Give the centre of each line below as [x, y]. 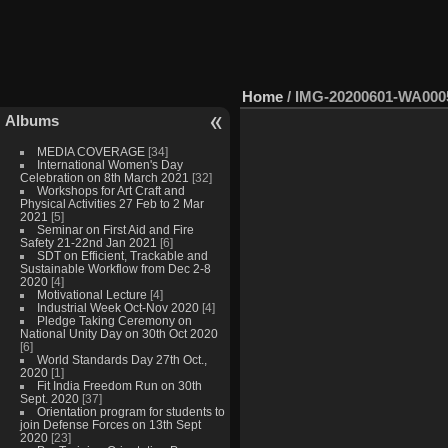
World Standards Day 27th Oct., [121, 359]
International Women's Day [109, 164]
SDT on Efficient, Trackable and [122, 255]
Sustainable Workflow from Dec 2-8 [115, 268]
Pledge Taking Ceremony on [114, 320]
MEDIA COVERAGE [90, 151]
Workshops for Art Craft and [110, 190]
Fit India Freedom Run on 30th [119, 385]
